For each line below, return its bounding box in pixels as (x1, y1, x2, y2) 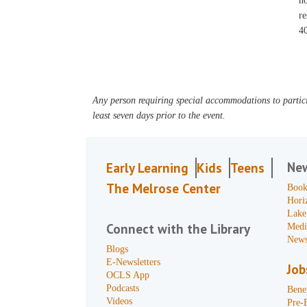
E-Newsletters (106, 257, 161, 267)
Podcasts (106, 283, 140, 293)
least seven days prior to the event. (93, 110, 226, 121)
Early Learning (106, 160, 189, 176)
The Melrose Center (106, 180, 221, 197)
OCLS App (106, 270, 150, 280)
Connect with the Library (106, 221, 251, 237)
